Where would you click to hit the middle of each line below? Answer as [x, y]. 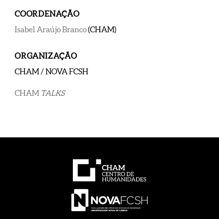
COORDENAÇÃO [47, 14]
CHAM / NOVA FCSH [52, 71]
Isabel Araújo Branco [51, 29]
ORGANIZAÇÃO [46, 56]
